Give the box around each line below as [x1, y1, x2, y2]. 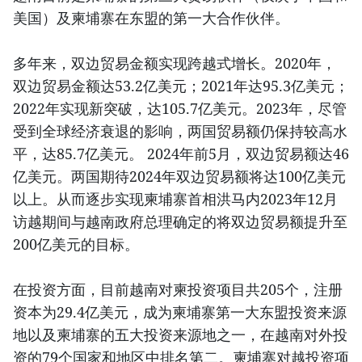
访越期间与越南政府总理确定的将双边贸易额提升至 [13, 212, 347, 232]
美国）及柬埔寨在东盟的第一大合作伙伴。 [13, 8, 289, 28]
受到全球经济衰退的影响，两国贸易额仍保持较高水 [13, 121, 347, 141]
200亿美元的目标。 [13, 234, 139, 255]
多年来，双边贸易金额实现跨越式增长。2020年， [13, 53, 336, 74]
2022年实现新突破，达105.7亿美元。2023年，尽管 [13, 99, 347, 119]
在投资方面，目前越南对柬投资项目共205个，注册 [13, 280, 343, 300]
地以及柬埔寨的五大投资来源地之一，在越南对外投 [13, 325, 347, 345]
